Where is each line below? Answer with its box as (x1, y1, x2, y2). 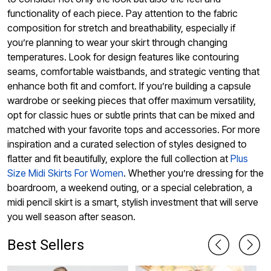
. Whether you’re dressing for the (123, 167, 264, 180)
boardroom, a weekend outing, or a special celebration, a (7, 181, 252, 194)
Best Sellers (7, 236, 84, 253)
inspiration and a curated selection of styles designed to (7, 138, 247, 151)
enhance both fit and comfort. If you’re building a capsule (7, 80, 251, 93)
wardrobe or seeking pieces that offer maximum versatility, (7, 94, 256, 107)
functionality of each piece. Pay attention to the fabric (7, 7, 238, 20)
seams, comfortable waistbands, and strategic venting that (7, 65, 260, 78)
